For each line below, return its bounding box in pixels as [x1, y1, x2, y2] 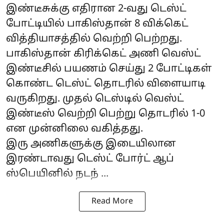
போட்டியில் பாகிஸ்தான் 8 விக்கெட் [6, 18, 188, 30]
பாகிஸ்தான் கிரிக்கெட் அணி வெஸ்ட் [6, 48, 201, 60]
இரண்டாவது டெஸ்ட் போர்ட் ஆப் [6, 153, 174, 165]
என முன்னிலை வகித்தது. [6, 123, 143, 135]
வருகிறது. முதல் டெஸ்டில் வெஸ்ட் [6, 93, 184, 105]
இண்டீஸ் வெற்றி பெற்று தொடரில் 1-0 [6, 108, 205, 120]
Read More [91, 196, 133, 207]
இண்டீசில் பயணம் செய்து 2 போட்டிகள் [6, 63, 211, 75]
